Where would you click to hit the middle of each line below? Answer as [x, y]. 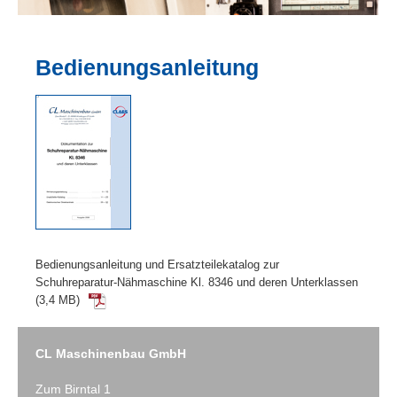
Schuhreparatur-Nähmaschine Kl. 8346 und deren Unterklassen [197, 282]
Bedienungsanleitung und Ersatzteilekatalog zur [157, 264]
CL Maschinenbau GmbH [111, 353]
